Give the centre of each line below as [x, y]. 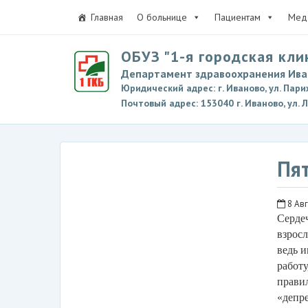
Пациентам [238, 17]
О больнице [162, 17]
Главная [107, 17]
